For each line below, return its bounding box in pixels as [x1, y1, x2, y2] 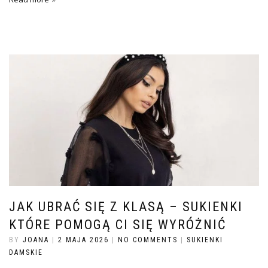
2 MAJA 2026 [58, 236, 109, 245]
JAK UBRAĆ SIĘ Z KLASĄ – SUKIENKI [9, 199, 243, 215]
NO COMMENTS [118, 236, 178, 245]
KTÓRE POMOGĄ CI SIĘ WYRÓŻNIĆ [9, 217, 226, 233]
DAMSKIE [9, 248, 43, 257]
